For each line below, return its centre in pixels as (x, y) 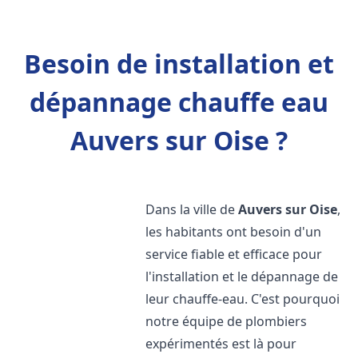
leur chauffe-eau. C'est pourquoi (243, 299)
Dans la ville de (192, 209)
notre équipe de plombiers (227, 321)
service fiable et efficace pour (234, 254)
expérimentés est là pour (221, 344)
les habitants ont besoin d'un (234, 232)
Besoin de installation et (179, 64)
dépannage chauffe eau (179, 102)
